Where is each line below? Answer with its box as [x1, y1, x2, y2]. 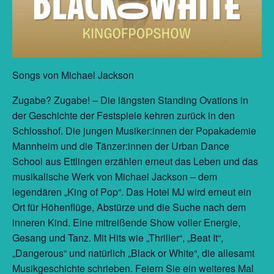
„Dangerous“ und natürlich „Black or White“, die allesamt [12, 245, 254, 260]
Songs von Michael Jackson [12, 67, 134, 82]
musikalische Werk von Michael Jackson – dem [12, 169, 217, 183]
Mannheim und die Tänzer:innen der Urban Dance [12, 138, 229, 153]
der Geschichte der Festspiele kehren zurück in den [12, 108, 235, 122]
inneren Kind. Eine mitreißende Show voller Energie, [12, 215, 240, 229]
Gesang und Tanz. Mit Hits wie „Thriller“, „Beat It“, [12, 230, 223, 245]
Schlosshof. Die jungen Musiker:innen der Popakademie [12, 123, 256, 138]
